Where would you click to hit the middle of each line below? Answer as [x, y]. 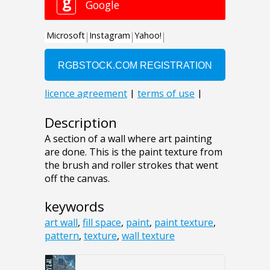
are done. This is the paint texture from [133, 152]
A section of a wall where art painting [128, 138]
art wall [61, 222]
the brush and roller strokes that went [131, 165]
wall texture [148, 235]
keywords [74, 206]
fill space [102, 222]
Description [81, 122]
